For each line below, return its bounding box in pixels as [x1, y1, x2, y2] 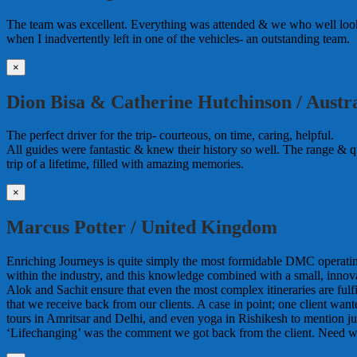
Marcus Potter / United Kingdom [6, 217, 277, 238]
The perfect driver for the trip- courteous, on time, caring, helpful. [6, 128, 334, 143]
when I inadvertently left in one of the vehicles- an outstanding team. [6, 31, 350, 45]
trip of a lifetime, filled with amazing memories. [6, 157, 244, 171]
